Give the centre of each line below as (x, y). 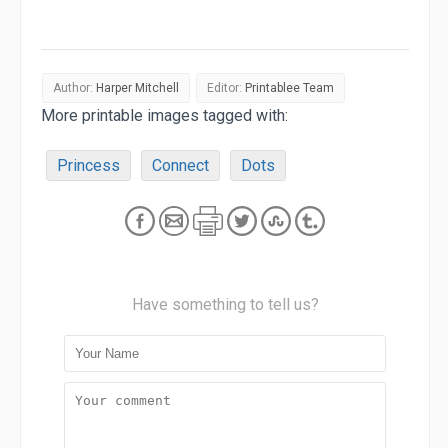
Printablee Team (289, 87)
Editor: (226, 87)
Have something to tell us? (225, 304)
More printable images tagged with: (164, 115)
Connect (180, 165)
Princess (88, 165)
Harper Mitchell (137, 87)
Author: (74, 87)
